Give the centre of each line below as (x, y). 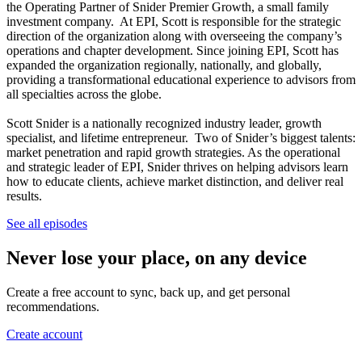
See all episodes (47, 223)
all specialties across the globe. (84, 94)
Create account (44, 334)
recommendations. (53, 306)
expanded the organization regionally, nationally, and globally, (164, 65)
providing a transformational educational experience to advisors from (181, 79)
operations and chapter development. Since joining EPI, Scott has (173, 50)
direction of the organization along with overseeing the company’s (174, 36)
